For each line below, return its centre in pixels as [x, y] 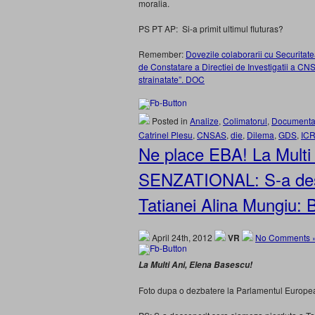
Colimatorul [245, 121]
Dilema [261, 135]
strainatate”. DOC [172, 79]
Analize [204, 121]
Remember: [162, 54]
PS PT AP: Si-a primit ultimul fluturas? [211, 28]
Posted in [170, 121]
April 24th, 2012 [182, 237]
